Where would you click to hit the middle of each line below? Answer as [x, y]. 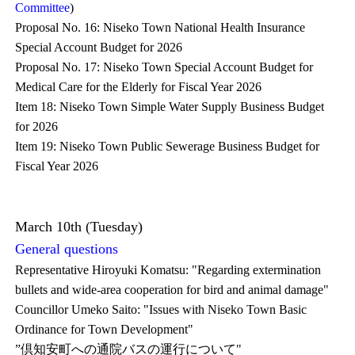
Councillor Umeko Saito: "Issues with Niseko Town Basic [161, 309]
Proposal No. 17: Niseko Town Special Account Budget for [164, 67]
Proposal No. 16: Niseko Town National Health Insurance [160, 27]
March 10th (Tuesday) [79, 227]
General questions [67, 249]
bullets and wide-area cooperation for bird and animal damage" [172, 290]
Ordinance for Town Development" [105, 329]
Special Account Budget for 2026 [99, 47]
